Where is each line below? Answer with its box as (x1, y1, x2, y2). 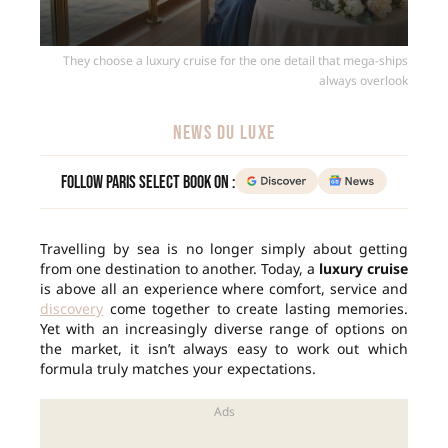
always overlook (319, 72, 408, 90)
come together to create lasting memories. (103, 299, 408, 319)
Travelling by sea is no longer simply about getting (40, 239, 408, 259)
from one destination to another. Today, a (40, 259, 319, 279)
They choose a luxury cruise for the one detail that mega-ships (63, 52, 408, 70)
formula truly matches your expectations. (40, 359, 316, 379)
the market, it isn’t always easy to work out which (40, 339, 408, 359)
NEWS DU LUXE (172, 121, 276, 146)
